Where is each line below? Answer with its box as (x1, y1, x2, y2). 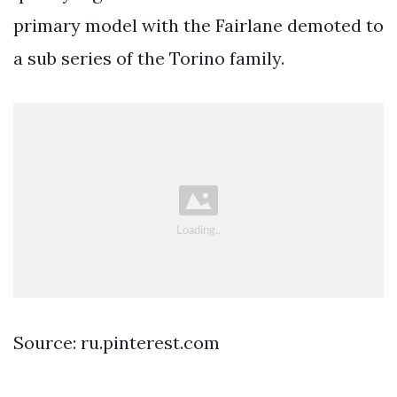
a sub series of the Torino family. (13, 46, 284, 69)
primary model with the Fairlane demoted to (13, 13, 384, 36)
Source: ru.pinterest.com (13, 331, 220, 354)
